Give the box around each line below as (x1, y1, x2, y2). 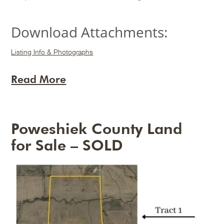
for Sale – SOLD (11, 136, 123, 154)
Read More (11, 73, 66, 86)
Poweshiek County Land (11, 119, 182, 138)
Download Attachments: (11, 22, 168, 42)
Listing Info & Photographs (11, 47, 93, 56)
